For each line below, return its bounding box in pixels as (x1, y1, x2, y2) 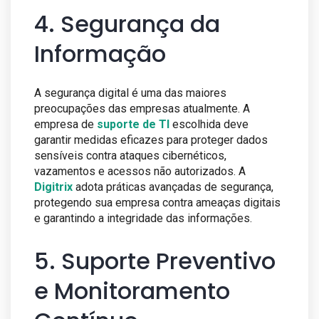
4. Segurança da (34, 8, 220, 41)
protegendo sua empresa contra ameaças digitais (34, 196, 281, 210)
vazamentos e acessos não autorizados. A (34, 164, 246, 179)
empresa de (34, 117, 97, 132)
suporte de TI (97, 117, 169, 132)
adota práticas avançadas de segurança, (75, 180, 273, 194)
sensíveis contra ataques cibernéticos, (34, 149, 226, 163)
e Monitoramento (34, 275, 230, 308)
